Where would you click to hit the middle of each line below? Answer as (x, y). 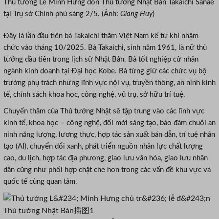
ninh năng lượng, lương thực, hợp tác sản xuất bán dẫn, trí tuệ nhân (109, 134)
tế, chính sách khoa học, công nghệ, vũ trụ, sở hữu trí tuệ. (94, 94)
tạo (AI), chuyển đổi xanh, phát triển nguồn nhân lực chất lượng (103, 146)
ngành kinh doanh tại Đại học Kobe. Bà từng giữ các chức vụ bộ (105, 71)
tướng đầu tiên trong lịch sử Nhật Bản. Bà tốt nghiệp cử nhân (101, 59)
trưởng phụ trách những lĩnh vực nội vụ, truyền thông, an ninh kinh (109, 83)
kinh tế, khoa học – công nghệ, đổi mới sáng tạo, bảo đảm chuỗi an (109, 123)
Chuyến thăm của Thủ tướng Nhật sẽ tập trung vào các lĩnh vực (104, 111)
